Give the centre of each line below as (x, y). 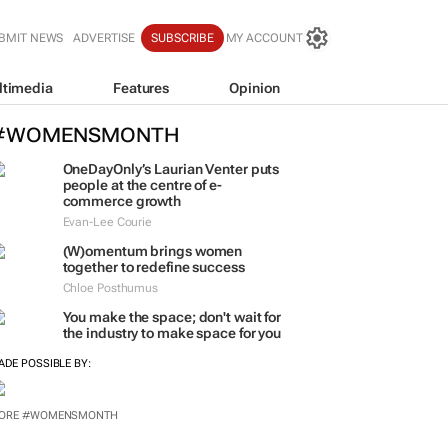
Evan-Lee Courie (107, 222)
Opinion (254, 87)
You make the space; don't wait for (172, 317)
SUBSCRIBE (182, 38)
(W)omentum (105, 251)
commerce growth (122, 201)
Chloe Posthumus (110, 288)
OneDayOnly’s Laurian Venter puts (171, 169)
